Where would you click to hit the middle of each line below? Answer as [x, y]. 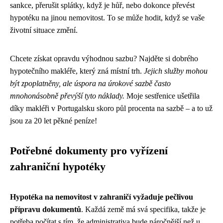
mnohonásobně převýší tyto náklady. [67, 96]
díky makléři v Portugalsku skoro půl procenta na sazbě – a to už [111, 108]
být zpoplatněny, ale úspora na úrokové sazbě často [90, 83]
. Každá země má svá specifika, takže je [143, 209]
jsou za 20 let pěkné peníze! [54, 120]
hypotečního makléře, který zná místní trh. [77, 71]
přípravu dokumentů [46, 209]
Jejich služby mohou [176, 71]
